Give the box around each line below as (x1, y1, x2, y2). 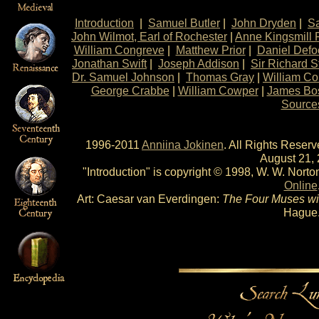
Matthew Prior (175, 43, 246, 56)
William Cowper (177, 84, 258, 97)
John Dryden (231, 16, 296, 29)
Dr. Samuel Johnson (72, 70, 174, 83)
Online (283, 179, 318, 192)
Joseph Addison (158, 57, 239, 70)
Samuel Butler (148, 16, 220, 29)
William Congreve (73, 43, 164, 56)
